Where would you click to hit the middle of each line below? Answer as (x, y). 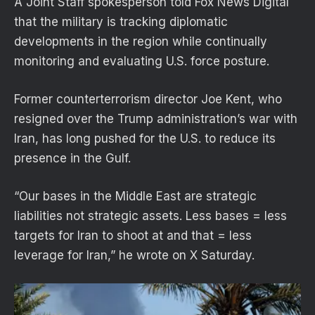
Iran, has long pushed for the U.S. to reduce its (145, 138)
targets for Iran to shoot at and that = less (133, 236)
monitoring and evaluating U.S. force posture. (142, 61)
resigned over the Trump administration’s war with (156, 118)
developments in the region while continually (141, 41)
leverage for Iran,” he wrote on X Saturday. (136, 256)
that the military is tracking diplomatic (121, 21)
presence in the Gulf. (74, 158)
